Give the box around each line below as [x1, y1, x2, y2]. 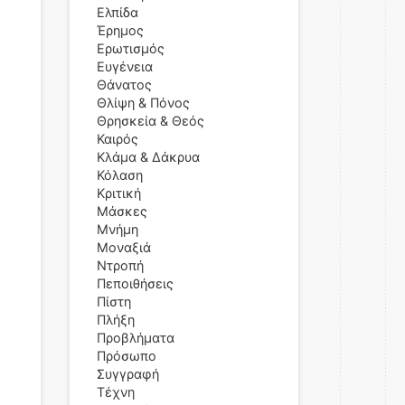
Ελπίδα [97, 5, 138, 20]
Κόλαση [97, 167, 143, 183]
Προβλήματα [97, 330, 174, 345]
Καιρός [97, 131, 138, 146]
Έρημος [97, 23, 144, 38]
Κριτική [97, 185, 141, 201]
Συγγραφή [97, 366, 159, 381]
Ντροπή [97, 258, 144, 273]
